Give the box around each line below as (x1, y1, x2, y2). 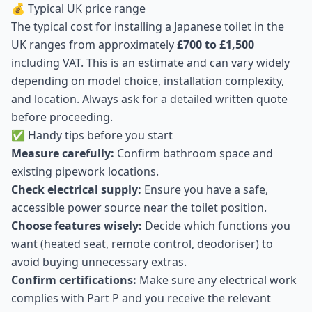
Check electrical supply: (11, 182, 141, 197)
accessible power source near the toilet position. (11, 200, 267, 215)
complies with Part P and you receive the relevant (11, 290, 271, 306)
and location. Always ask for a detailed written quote (11, 91, 288, 107)
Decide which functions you (142, 218, 290, 233)
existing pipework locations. (11, 164, 159, 179)
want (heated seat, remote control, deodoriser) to (11, 236, 273, 251)
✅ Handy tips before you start (11, 127, 173, 143)
